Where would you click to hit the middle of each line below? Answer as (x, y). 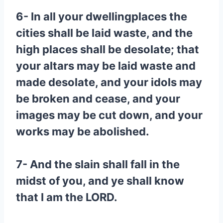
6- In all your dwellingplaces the (102, 16)
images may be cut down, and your (109, 115)
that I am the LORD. (67, 197)
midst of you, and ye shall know (100, 181)
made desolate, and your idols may (109, 82)
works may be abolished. (83, 131)
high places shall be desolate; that (108, 49)
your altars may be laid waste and (106, 66)
